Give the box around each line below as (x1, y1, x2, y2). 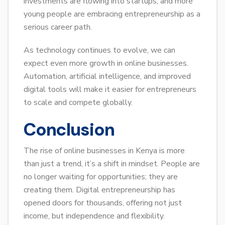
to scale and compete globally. (24, 97, 133, 108)
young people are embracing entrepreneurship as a (24, 9, 200, 20)
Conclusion (24, 118, 115, 142)
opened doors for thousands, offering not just (24, 197, 182, 209)
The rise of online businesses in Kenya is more (24, 145, 185, 157)
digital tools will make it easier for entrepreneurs (24, 84, 196, 95)
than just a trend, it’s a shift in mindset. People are (24, 158, 200, 170)
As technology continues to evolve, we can (24, 45, 175, 56)
